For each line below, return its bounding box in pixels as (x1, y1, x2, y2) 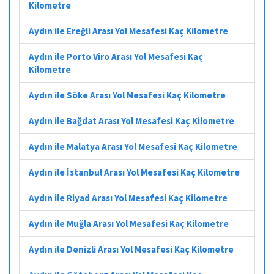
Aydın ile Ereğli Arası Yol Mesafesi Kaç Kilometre (29, 24, 228, 37)
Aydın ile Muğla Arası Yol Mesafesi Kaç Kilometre (29, 217, 229, 229)
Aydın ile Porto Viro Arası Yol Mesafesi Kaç (29, 50, 203, 62)
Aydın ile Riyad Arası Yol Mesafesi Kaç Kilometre (29, 191, 228, 204)
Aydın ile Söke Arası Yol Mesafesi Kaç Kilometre (29, 89, 226, 101)
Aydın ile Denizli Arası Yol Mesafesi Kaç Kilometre (29, 243, 234, 255)
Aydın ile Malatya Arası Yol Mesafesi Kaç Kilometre (29, 140, 237, 152)
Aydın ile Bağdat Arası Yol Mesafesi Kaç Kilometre (29, 114, 234, 127)
